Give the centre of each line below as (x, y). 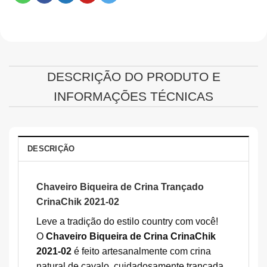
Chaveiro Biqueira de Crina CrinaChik (131, 236)
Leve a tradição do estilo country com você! (127, 221)
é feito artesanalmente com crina (141, 251)
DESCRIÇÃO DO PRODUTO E (133, 76)
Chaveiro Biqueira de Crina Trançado (120, 187)
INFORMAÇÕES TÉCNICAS (133, 96)
